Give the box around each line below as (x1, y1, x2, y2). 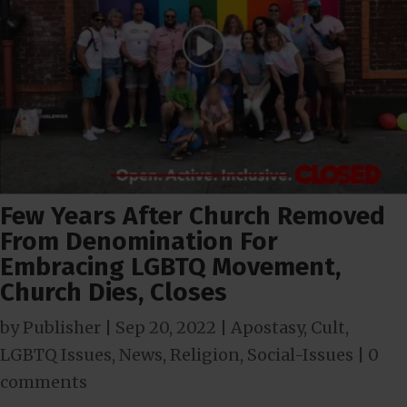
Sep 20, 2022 (115, 316, 216, 338)
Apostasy (231, 316, 303, 338)
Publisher (23, 316, 101, 338)
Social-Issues (247, 343, 353, 365)
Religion (170, 343, 240, 365)
